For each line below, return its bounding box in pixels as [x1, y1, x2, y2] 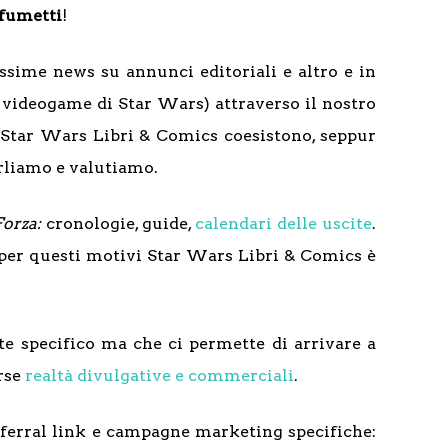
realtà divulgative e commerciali [25, 366, 294, 385]
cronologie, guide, [45, 214, 195, 233]
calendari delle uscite [194, 214, 373, 233]
